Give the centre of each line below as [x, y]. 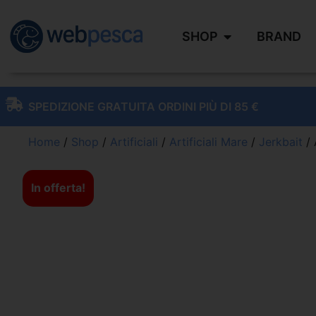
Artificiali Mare [208, 142]
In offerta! [58, 188]
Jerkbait [281, 142]
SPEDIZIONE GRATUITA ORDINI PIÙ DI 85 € [144, 107]
